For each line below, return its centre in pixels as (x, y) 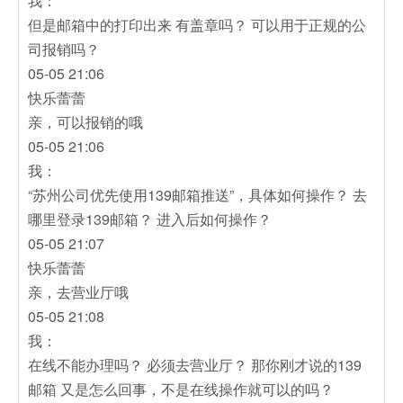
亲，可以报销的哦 (85, 121)
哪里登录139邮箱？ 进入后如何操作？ (150, 219)
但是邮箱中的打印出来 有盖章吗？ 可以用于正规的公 (197, 24)
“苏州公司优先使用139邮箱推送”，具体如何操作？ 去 (197, 194)
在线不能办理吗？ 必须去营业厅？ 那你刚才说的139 (195, 364)
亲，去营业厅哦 (78, 291)
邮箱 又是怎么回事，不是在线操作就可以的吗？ (181, 389)
